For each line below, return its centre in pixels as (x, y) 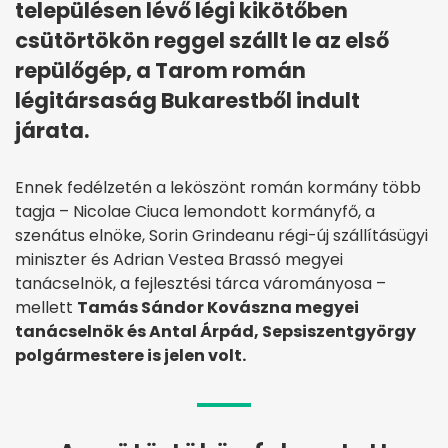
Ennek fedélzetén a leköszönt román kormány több (218, 188)
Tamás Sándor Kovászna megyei (218, 308)
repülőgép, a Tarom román (160, 71)
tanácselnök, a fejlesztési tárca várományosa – (200, 284)
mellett (46, 308)
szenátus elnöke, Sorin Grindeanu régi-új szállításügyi (221, 236)
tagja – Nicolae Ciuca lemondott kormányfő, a (195, 212)
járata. (52, 131)
